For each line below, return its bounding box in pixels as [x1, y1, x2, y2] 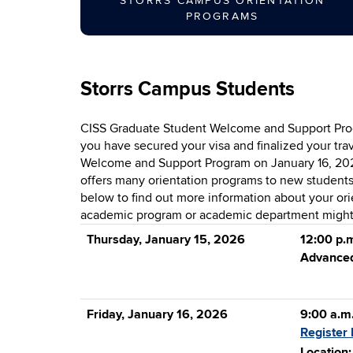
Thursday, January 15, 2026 [87, 232, 245, 247]
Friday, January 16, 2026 [87, 307, 228, 322]
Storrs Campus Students [80, 77, 295, 102]
